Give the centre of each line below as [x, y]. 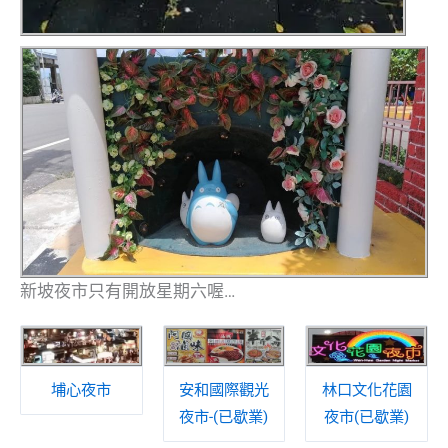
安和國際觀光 [223, 389]
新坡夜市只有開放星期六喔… [127, 290]
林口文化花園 [366, 389]
